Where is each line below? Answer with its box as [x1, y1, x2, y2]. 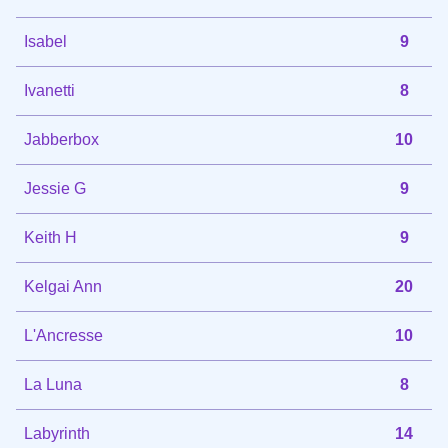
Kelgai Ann [24, 277, 102, 295]
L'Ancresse [24, 326, 103, 344]
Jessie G [24, 179, 86, 197]
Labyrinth [24, 424, 90, 442]
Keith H [24, 228, 77, 246]
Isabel [24, 32, 67, 50]
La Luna [24, 375, 82, 393]
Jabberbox [24, 130, 99, 148]
